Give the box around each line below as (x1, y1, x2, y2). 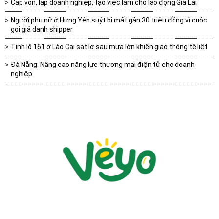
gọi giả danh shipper (11, 25, 73, 34)
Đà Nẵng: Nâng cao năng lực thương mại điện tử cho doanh (11, 61, 195, 69)
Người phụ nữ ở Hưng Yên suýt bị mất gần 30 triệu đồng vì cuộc (11, 16, 207, 24)
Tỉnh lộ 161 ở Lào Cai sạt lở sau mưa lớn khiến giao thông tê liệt (11, 43, 208, 51)
